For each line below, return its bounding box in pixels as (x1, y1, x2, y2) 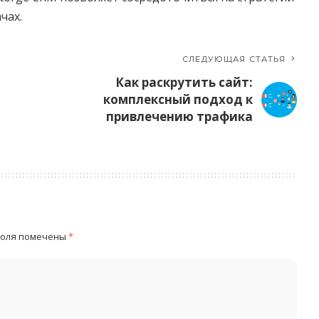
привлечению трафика (106, 108, 253, 125)
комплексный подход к (103, 91, 253, 108)
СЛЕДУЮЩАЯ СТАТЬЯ (182, 54, 286, 65)
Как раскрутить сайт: (115, 74, 253, 91)
